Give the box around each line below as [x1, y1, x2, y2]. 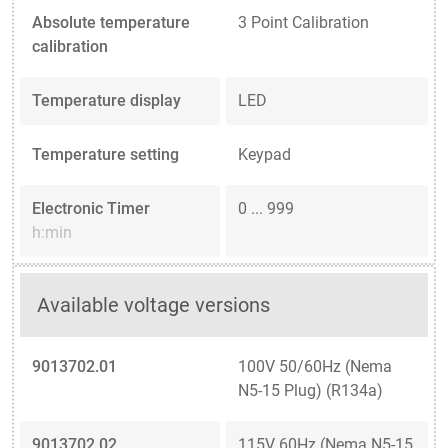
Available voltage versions [37, 292, 271, 317]
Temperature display [32, 90, 181, 110]
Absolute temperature [32, 12, 190, 32]
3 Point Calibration [238, 12, 369, 32]
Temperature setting [32, 144, 179, 164]
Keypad [238, 144, 291, 164]
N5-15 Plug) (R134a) [238, 380, 383, 400]
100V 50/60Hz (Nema [238, 356, 392, 376]
